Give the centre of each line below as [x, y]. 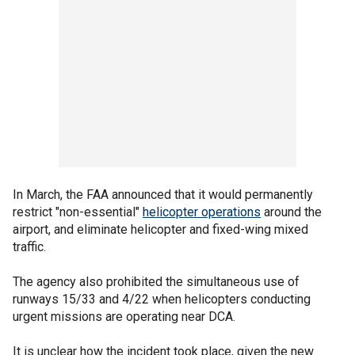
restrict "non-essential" [78, 212]
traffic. [29, 246]
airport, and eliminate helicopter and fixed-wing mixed [160, 229]
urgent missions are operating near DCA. [124, 316]
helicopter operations [202, 212]
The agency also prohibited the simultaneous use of [156, 281]
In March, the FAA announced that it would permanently [163, 194]
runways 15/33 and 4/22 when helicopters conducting [162, 299]
